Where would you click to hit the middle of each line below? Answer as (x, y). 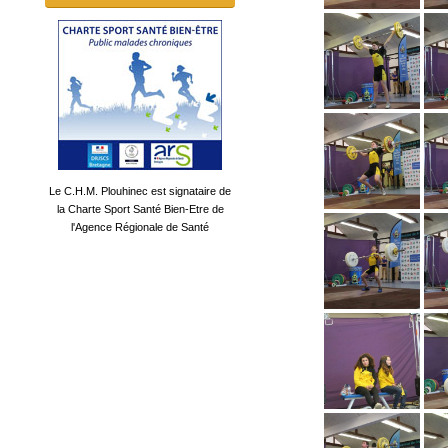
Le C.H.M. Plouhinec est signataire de (140, 191)
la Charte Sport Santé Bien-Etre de (140, 209)
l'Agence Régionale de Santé (140, 227)
